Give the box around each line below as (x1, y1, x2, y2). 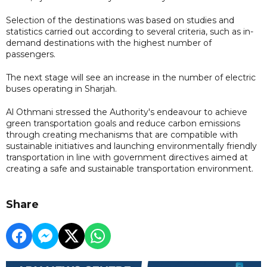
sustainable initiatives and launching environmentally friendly (6, 140, 257, 151)
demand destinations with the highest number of (6, 37, 212, 48)
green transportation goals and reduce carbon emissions (6, 117, 240, 129)
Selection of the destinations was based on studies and (6, 14, 234, 26)
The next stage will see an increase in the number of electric (6, 72, 256, 83)
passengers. (6, 48, 55, 60)
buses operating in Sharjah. (6, 83, 117, 94)
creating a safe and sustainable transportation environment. (6, 163, 253, 174)
